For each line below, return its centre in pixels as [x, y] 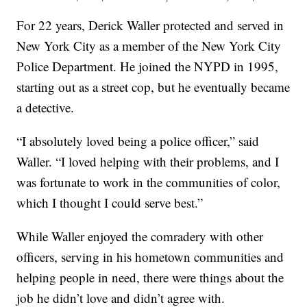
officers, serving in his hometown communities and [150, 257]
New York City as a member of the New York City [149, 46]
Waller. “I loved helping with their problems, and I [148, 162]
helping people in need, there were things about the [150, 278]
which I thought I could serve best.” [110, 203]
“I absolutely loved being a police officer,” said [138, 141]
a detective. [46, 108]
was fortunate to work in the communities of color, [149, 182]
